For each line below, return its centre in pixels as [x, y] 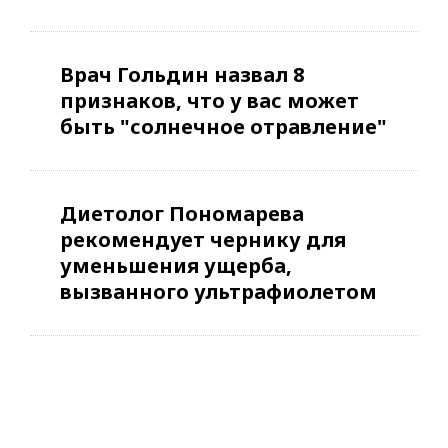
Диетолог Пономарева [182, 214]
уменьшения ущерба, [176, 266]
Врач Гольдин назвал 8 [182, 75]
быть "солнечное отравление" [223, 127]
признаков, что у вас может [209, 101]
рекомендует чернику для [203, 240]
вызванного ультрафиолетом [218, 292]
